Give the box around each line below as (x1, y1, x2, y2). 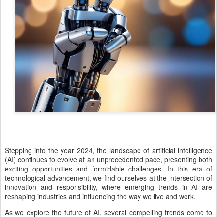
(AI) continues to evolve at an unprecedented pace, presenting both (5, 155, 212, 164)
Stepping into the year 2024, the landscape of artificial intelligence (5, 145, 212, 155)
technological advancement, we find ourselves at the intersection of (5, 173, 212, 183)
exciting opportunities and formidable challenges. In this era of (5, 164, 212, 173)
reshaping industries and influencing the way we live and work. (5, 191, 196, 201)
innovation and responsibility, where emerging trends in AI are (5, 182, 212, 192)
